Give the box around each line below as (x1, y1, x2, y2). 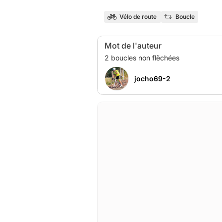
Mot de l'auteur (105, 40, 162, 51)
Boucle (175, 13, 195, 20)
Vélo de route (119, 13, 157, 20)
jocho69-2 (134, 74, 170, 83)
